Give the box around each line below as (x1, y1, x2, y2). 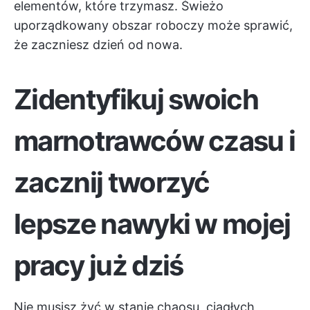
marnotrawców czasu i (14, 123, 295, 158)
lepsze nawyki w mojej (14, 206, 291, 241)
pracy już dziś (14, 248, 183, 282)
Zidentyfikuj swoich (14, 82, 259, 116)
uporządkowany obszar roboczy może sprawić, (14, 17, 293, 33)
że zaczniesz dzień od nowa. (14, 37, 183, 52)
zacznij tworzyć (14, 165, 210, 199)
